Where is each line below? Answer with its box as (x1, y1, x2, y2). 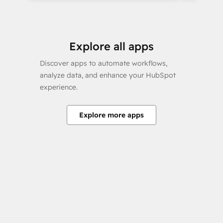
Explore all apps (69, 39, 154, 53)
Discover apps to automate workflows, (40, 59, 167, 68)
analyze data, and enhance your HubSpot (40, 71, 176, 80)
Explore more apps (79, 111, 144, 119)
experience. (40, 83, 78, 92)
